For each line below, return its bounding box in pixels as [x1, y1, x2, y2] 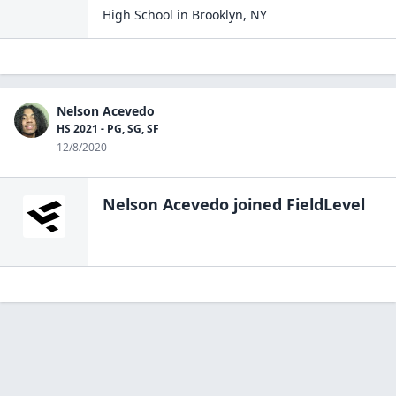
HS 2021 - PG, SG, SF [57, 121, 159, 136]
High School [103, 6, 173, 23]
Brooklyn [192, 6, 243, 23]
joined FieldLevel [229, 194, 365, 215]
